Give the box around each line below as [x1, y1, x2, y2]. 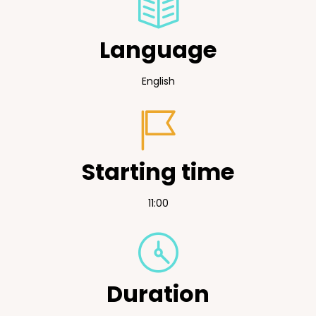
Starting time [82, 156, 234, 188]
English [141, 74, 175, 88]
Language [99, 34, 217, 66]
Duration [107, 278, 209, 310]
